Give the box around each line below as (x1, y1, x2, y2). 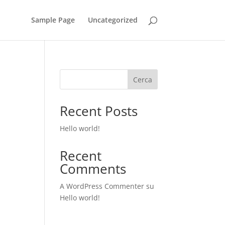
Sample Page (31, 15, 75, 25)
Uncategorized (87, 15, 138, 25)
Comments (60, 160, 127, 178)
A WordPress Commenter (60, 181, 145, 191)
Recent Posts (60, 102, 138, 120)
